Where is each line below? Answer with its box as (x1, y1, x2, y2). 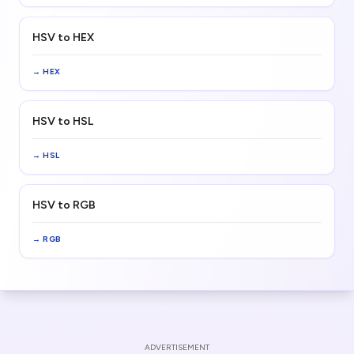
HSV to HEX (32, 31, 94, 44)
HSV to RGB (32, 198, 96, 212)
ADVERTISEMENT (145, 342, 209, 352)
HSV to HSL (32, 115, 93, 128)
